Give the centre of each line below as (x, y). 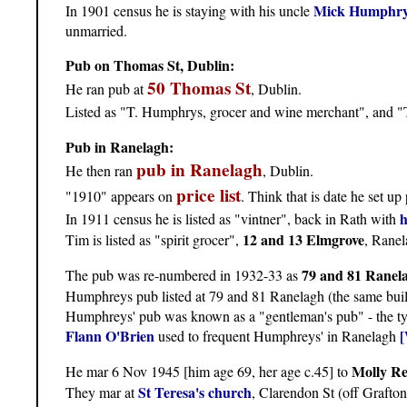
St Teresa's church (195, 392)
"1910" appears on (121, 195)
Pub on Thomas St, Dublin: (150, 65)
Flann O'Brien (110, 335)
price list (208, 195)
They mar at (102, 392)
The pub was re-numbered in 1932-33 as (184, 274)
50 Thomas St (199, 88)
